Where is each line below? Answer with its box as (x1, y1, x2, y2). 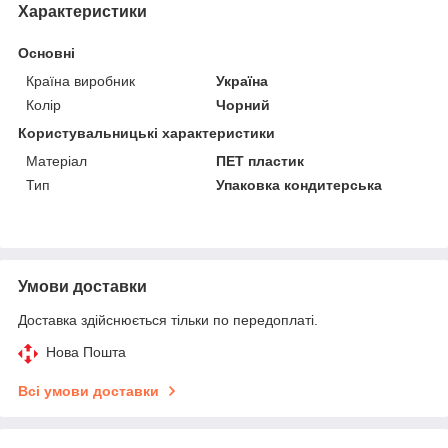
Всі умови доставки (18, 382, 159, 399)
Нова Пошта (46, 343, 126, 360)
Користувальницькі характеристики (18, 124, 275, 141)
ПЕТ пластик (216, 152, 305, 169)
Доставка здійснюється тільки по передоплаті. (18, 311, 318, 328)
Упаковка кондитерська (216, 176, 383, 193)
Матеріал (26, 152, 87, 169)
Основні (18, 44, 75, 61)
